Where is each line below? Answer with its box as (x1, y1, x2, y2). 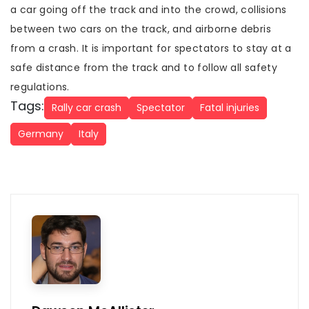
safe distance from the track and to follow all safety (10, 61, 278, 74)
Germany (18, 127, 63, 141)
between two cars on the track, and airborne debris (10, 22, 271, 36)
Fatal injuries (200, 101, 259, 114)
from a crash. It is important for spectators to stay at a (10, 41, 292, 55)
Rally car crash (52, 101, 121, 114)
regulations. (10, 80, 70, 94)
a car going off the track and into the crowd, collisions (10, 3, 287, 17)
